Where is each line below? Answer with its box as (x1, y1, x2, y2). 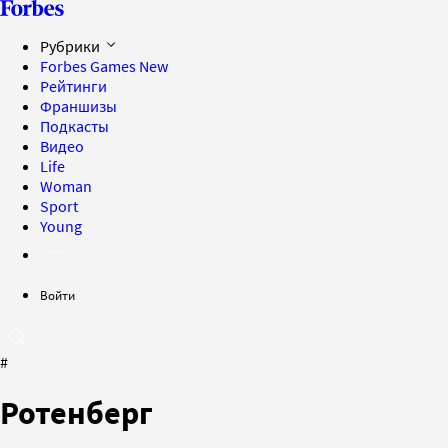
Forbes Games (40, 56, 139, 76)
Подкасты (40, 116, 109, 136)
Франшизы (40, 96, 117, 116)
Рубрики (40, 36, 103, 56)
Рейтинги (40, 76, 107, 96)
